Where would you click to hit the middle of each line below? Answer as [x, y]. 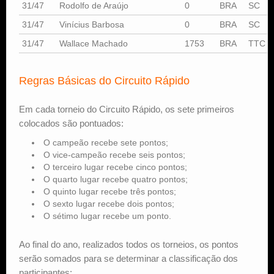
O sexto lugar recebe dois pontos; [109, 203]
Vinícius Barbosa [92, 24]
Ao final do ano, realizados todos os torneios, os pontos [129, 244]
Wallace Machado [94, 43]
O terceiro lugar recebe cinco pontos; [115, 167]
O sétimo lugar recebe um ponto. [107, 216]
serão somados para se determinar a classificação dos [128, 258]
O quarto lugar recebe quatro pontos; [116, 179]
